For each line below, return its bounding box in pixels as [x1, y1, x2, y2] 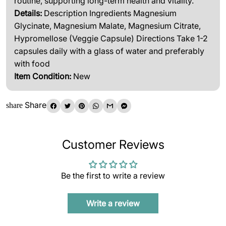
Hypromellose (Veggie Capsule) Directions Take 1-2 [14, 33, 208, 44]
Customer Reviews [62, 137, 164, 152]
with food [14, 59, 50, 69]
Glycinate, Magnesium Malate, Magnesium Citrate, [14, 21, 201, 31]
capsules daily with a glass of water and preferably [14, 46, 204, 56]
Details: [14, 8, 42, 19]
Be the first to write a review [61, 171, 165, 181]
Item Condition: [14, 71, 71, 82]
